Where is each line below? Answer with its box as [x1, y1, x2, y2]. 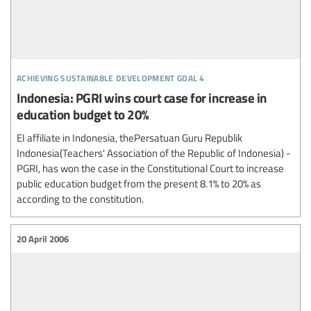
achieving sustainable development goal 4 [17, 67, 205, 85]
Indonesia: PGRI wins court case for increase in [17, 88, 267, 107]
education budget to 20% [17, 105, 149, 124]
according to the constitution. [17, 192, 144, 205]
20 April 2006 [17, 232, 69, 245]
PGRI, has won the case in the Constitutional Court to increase [17, 161, 284, 175]
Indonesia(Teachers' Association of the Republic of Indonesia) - [17, 146, 291, 160]
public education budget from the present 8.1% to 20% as [17, 176, 261, 190]
